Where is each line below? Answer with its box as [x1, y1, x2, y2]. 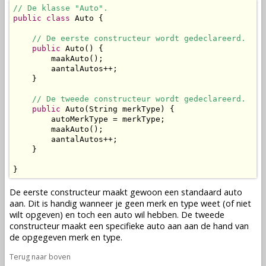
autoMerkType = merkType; [13, 114, 165, 123]
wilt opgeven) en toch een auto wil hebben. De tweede [9, 209, 224, 221]
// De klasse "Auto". [13, 3, 108, 12]
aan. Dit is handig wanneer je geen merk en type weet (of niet [9, 198, 251, 210]
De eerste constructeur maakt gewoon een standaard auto [9, 186, 242, 198]
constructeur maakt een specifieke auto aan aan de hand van [9, 220, 249, 232]
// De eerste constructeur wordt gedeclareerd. [32, 33, 246, 43]
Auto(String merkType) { [61, 104, 175, 113]
